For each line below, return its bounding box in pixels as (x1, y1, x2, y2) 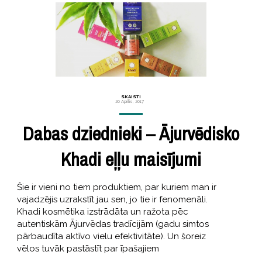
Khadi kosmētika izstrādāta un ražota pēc (16, 206, 188, 217)
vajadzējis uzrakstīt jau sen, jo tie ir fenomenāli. (16, 194, 208, 205)
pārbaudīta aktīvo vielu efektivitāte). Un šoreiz (16, 230, 206, 242)
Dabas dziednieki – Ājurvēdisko (22, 120, 239, 146)
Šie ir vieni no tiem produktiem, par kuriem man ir (16, 181, 216, 192)
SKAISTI (120, 93, 141, 99)
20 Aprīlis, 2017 (115, 98, 144, 104)
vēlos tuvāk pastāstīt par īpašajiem (16, 243, 159, 254)
